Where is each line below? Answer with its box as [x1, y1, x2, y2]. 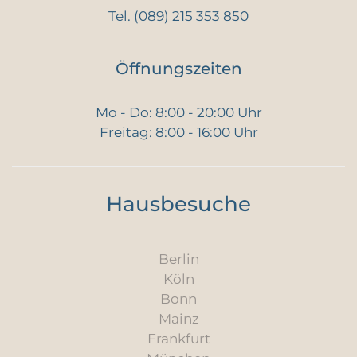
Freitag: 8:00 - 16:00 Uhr [99, 124, 258, 141]
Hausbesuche [106, 191, 251, 218]
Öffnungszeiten [115, 59, 242, 79]
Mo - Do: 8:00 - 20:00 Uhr [95, 104, 262, 121]
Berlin [158, 251, 199, 268]
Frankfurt [147, 331, 210, 347]
